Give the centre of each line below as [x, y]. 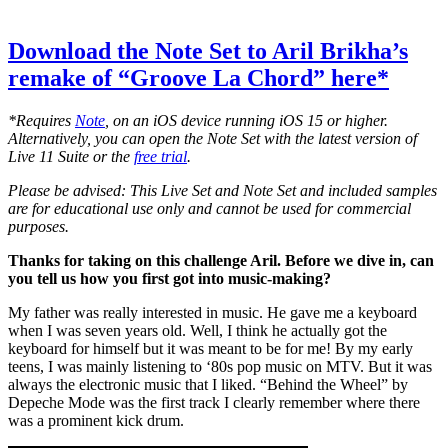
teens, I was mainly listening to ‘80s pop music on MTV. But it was [220, 366]
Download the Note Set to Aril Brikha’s [208, 51]
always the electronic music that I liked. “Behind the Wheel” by [208, 384]
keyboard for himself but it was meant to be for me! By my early [210, 348]
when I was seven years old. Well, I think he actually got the [197, 330]
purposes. [38, 226]
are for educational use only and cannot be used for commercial [209, 208]
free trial [160, 156]
